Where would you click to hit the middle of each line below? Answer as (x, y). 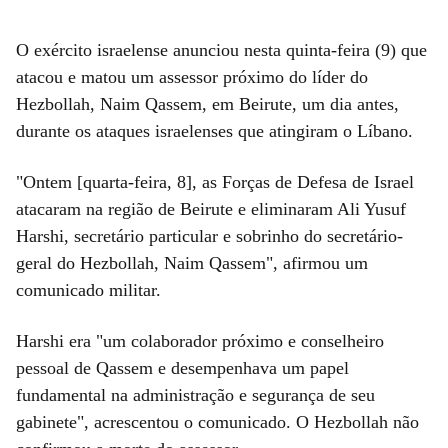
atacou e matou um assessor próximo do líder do (192, 76)
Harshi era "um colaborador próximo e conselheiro (200, 340)
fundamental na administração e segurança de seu (195, 394)
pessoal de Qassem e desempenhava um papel (182, 367)
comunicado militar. (88, 289)
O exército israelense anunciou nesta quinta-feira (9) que (221, 49)
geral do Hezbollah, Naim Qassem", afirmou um (192, 262)
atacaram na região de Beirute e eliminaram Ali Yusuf (211, 208)
